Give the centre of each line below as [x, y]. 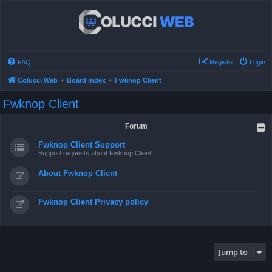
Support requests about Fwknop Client [95, 153]
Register [222, 62]
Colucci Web [38, 80]
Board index [86, 80]
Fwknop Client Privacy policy [93, 202]
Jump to [233, 252]
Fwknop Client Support [82, 145]
